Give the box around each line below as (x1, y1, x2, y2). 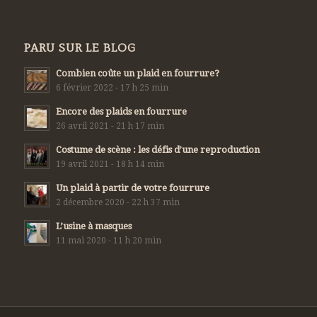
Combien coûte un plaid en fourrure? (55, 68, 219, 79)
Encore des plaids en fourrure (55, 106, 187, 117)
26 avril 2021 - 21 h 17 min (55, 121, 164, 132)
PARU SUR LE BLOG (23, 40, 136, 55)
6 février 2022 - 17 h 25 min (55, 83, 168, 93)
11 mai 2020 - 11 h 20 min (55, 236, 161, 246)
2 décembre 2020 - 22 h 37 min (55, 197, 180, 208)
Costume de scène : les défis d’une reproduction (55, 144, 260, 156)
